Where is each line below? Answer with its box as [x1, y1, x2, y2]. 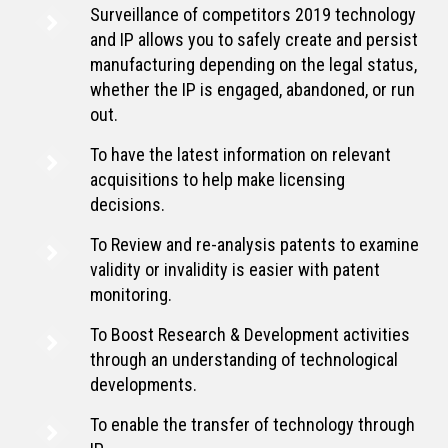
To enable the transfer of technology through [90, 413, 415, 435]
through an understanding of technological [90, 348, 398, 370]
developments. [90, 373, 197, 395]
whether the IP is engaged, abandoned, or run [90, 78, 415, 100]
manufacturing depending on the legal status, [90, 53, 417, 75]
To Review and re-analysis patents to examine [90, 233, 419, 255]
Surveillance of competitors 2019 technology [90, 3, 416, 25]
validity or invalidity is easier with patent [90, 258, 380, 280]
